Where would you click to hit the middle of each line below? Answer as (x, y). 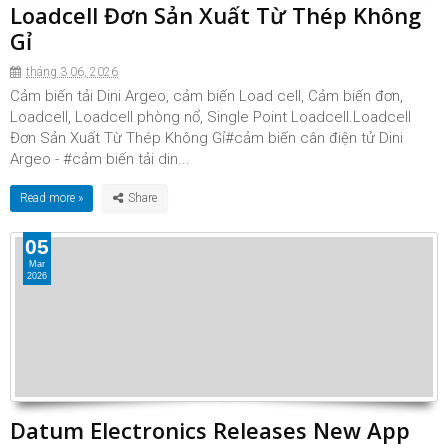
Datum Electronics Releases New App (210, 430)
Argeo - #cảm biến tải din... (100, 159)
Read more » (51, 198)
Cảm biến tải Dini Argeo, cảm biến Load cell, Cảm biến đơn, (206, 96)
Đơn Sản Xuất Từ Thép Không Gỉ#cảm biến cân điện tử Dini (206, 138)
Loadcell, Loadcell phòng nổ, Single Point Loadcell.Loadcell (210, 117)
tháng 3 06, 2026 (72, 72)
